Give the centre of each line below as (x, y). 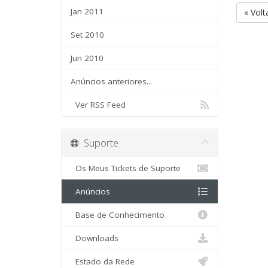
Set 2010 (87, 35)
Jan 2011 (87, 11)
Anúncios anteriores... (111, 81)
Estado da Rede (103, 261)
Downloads (95, 238)
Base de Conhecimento (118, 215)
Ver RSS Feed (98, 105)
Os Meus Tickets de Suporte (126, 168)
